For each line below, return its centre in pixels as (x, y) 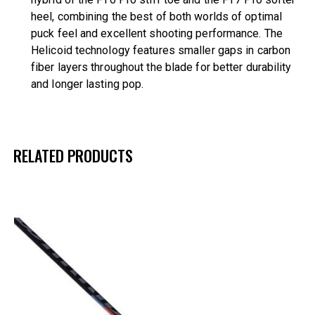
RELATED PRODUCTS (73, 155)
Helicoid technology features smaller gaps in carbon (161, 51)
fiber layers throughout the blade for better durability (161, 67)
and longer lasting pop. (88, 84)
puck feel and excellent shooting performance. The (157, 34)
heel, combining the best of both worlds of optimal (157, 17)
